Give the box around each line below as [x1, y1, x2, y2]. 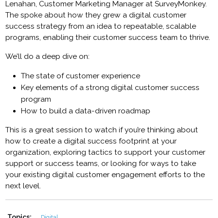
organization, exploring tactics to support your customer [5, 147, 206, 157]
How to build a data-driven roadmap [21, 106, 151, 115]
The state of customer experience [21, 71, 141, 80]
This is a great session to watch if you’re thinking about [5, 125, 199, 134]
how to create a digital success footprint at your [5, 136, 177, 145]
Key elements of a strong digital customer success [21, 83, 200, 92]
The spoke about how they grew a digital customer [5, 10, 187, 19]
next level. [5, 181, 41, 190]
